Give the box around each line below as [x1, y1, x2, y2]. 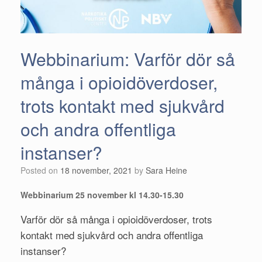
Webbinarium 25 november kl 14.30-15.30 [20, 188, 184, 201]
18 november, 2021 [60, 164, 132, 176]
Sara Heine [146, 164, 187, 176]
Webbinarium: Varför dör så [20, 46, 235, 71]
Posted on [26, 164, 60, 176]
